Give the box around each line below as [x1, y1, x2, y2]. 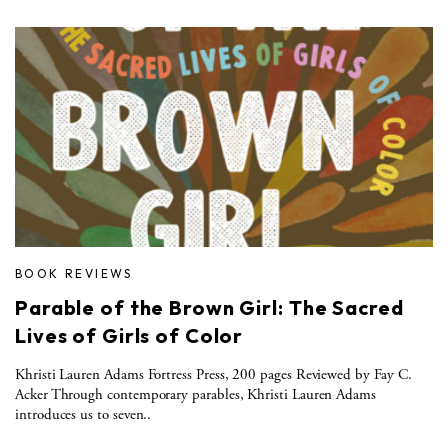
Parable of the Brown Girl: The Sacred [15, 294, 404, 320]
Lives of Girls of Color [15, 322, 244, 348]
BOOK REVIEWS [15, 265, 133, 281]
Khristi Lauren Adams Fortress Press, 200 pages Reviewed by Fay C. [15, 364, 412, 384]
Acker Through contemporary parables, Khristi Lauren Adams [15, 384, 377, 404]
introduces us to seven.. [15, 404, 152, 424]
